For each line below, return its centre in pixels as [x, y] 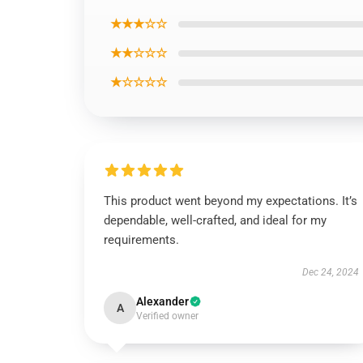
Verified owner [167, 316]
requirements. [141, 240]
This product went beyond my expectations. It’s [231, 201]
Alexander [162, 301]
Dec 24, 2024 [330, 272]
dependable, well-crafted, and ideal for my [215, 220]
